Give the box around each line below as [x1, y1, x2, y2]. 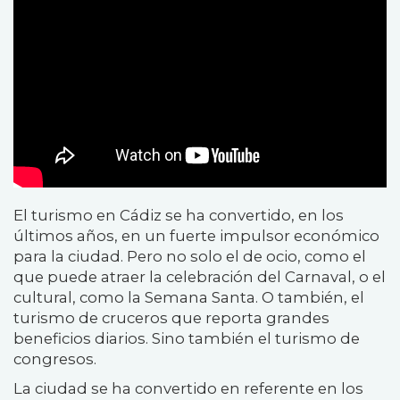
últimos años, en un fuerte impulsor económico [13, 226, 379, 245]
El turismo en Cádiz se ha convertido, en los [13, 205, 344, 224]
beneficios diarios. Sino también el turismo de [13, 329, 360, 347]
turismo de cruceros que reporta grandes [13, 308, 329, 327]
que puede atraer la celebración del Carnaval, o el [13, 267, 386, 286]
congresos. [13, 349, 96, 368]
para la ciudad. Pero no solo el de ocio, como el [13, 246, 366, 265]
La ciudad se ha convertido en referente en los [13, 379, 363, 397]
